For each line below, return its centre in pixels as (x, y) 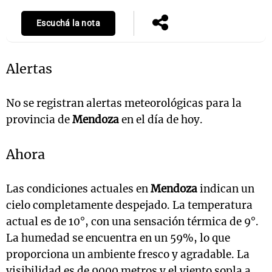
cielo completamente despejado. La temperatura (129, 206)
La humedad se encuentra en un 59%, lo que (118, 238)
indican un (226, 189)
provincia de (39, 120)
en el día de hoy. (161, 120)
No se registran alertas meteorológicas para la (124, 104)
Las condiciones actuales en (78, 189)
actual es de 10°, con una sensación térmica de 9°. (132, 222)
